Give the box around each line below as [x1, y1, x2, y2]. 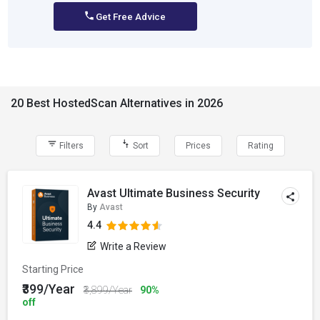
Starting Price [22, 264, 84, 275]
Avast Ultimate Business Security [87, 186, 261, 200]
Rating [247, 141, 274, 151]
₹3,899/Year [84, 284, 132, 296]
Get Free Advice [93, 11, 166, 22]
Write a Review [100, 241, 167, 252]
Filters [56, 141, 84, 151]
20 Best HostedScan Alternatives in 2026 [11, 96, 223, 110]
